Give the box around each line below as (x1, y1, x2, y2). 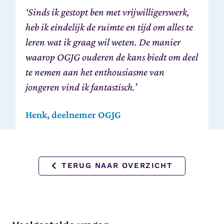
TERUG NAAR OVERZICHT (61, 161, 173, 170)
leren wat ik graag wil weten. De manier (25, 35, 181, 48)
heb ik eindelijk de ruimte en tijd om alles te (25, 20, 193, 33)
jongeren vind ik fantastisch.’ (25, 80, 137, 93)
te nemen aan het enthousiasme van (25, 65, 165, 78)
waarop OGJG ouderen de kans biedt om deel (25, 50, 198, 63)
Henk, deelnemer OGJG (25, 108, 121, 120)
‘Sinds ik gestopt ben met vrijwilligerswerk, (25, 5, 190, 18)
